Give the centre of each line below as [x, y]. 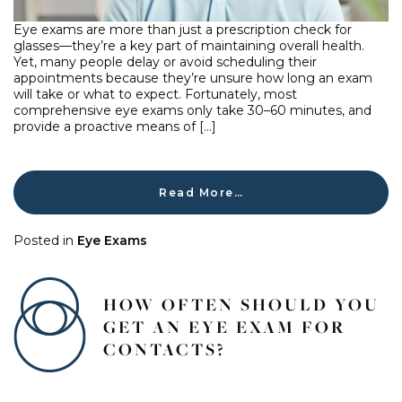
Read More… [201, 192]
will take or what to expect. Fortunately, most [155, 95]
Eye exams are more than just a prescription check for [183, 30]
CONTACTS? [170, 350]
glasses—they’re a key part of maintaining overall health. [189, 46]
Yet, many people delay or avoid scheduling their [165, 62]
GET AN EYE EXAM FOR [225, 327]
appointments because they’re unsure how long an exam [193, 79]
